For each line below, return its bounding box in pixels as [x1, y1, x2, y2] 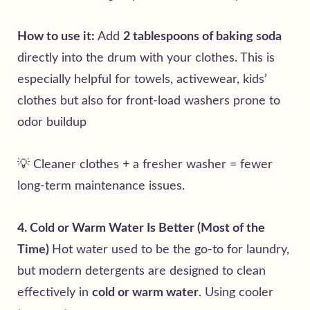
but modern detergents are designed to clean [17, 264, 266, 277]
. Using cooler [199, 286, 273, 299]
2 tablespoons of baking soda [123, 30, 282, 43]
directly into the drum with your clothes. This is [17, 51, 275, 64]
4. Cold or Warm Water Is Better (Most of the [17, 221, 265, 235]
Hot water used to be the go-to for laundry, [52, 243, 289, 256]
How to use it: [17, 30, 95, 43]
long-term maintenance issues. [17, 179, 185, 192]
